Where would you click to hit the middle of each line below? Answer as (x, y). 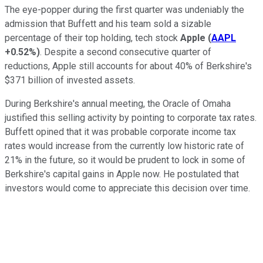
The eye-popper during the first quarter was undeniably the (124, 10)
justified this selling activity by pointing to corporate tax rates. (131, 118)
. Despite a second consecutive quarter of (126, 52)
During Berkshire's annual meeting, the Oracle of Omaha (118, 104)
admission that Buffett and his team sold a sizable (108, 24)
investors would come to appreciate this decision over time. (127, 188)
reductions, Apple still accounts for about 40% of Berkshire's (128, 66)
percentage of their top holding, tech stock (92, 38)
